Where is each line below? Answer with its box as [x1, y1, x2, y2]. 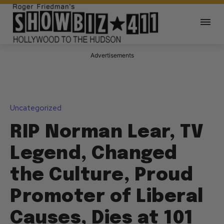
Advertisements [90, 51, 134, 59]
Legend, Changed [10, 145, 177, 163]
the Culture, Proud [10, 166, 193, 185]
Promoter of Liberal [10, 188, 203, 206]
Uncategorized [10, 103, 61, 113]
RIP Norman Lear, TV [10, 123, 204, 142]
